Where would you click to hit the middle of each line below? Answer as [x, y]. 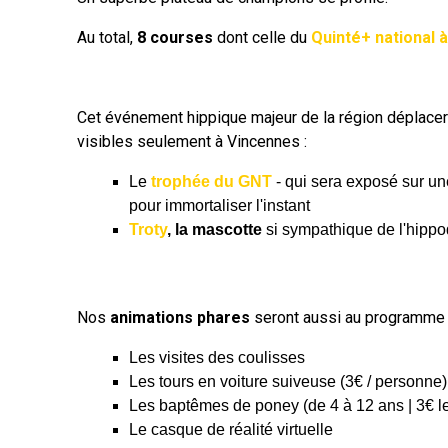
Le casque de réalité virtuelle [231, 429]
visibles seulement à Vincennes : [192, 141]
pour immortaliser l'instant [219, 205]
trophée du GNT [211, 181]
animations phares [180, 317]
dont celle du [262, 37]
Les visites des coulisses [217, 357]
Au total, [107, 37]
